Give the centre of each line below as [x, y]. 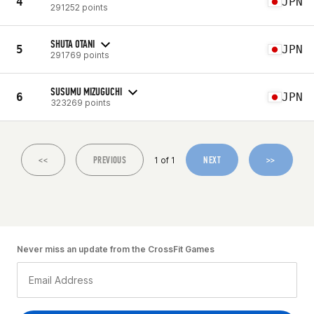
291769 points [80, 55]
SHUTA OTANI [73, 43]
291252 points [79, 7]
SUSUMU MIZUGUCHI [86, 91]
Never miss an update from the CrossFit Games [116, 249]
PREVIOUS [110, 160]
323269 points [81, 102]
